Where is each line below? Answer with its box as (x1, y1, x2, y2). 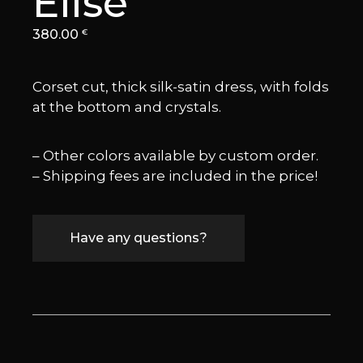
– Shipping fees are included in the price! (32, 167, 318, 184)
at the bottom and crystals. (32, 98, 222, 115)
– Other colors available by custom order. (32, 147, 319, 164)
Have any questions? (70, 229, 208, 246)
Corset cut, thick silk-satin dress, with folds (32, 78, 330, 95)
